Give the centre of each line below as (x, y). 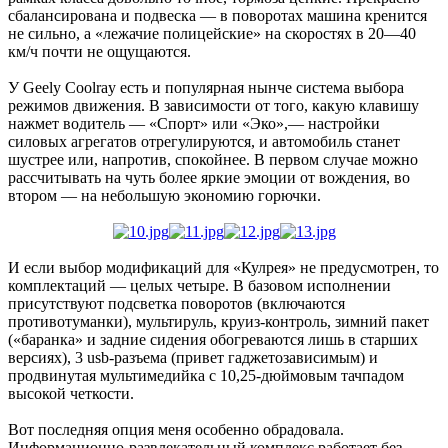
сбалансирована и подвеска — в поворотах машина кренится (217, 16)
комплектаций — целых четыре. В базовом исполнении (199, 286)
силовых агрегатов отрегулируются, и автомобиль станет (204, 142)
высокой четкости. (71, 394)
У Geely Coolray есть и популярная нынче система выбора (206, 88)
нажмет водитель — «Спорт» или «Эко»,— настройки (194, 124)
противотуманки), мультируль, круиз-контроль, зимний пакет (218, 322)
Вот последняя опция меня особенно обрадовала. (176, 430)
